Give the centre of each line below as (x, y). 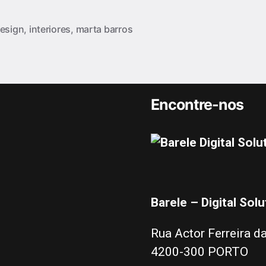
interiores (50, 29)
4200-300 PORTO (199, 252)
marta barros (104, 29)
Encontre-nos (197, 105)
